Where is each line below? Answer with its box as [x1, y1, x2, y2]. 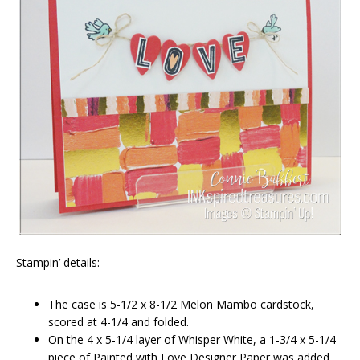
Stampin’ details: [16, 254, 100, 270]
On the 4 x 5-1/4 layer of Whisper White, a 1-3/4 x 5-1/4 [48, 331, 336, 347]
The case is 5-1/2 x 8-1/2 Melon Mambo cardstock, [48, 296, 314, 312]
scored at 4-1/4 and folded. [48, 313, 189, 329]
